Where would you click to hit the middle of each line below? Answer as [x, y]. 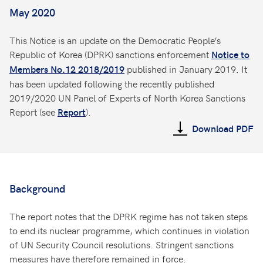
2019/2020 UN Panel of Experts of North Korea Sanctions [127, 97]
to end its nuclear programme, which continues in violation [129, 230]
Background [37, 188]
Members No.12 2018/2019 [67, 69]
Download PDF [223, 128]
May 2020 [32, 12]
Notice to [230, 54]
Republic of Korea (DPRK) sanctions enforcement [110, 54]
